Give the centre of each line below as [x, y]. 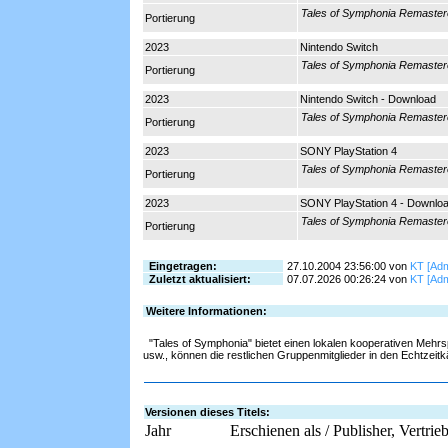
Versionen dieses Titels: [207, 412]
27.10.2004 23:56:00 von [347, 266]
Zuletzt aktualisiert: [197, 279]
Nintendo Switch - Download [368, 99]
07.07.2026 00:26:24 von [347, 279]
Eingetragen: [180, 266]
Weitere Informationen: [205, 311]
